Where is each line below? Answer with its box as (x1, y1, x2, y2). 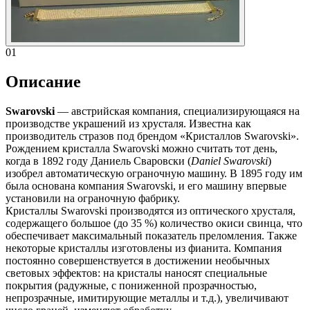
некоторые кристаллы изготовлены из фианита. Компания (6, 241, 282, 254)
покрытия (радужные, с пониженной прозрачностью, (6, 279, 257, 291)
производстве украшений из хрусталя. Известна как (6, 117, 251, 129)
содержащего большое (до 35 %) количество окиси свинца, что (6, 217, 302, 229)
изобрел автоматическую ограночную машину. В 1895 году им (6, 167, 302, 179)
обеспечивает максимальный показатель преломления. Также (6, 229, 297, 241)
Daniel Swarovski (191, 154, 268, 167)
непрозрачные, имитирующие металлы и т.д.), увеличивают (6, 291, 289, 304)
